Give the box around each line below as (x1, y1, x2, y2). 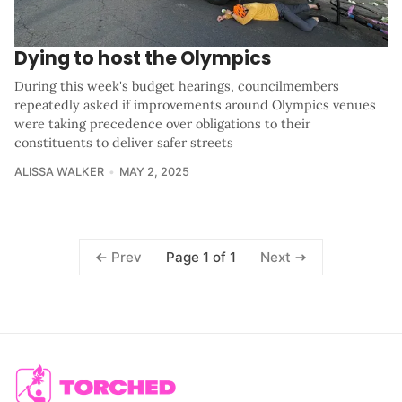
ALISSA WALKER (14, 165, 104, 179)
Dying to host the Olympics (14, 45, 271, 72)
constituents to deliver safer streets (14, 135, 233, 152)
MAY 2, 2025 (118, 165, 189, 179)
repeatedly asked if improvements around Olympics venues (14, 97, 376, 114)
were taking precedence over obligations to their (14, 116, 310, 133)
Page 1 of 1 (166, 248, 236, 266)
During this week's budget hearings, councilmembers (14, 78, 339, 95)
